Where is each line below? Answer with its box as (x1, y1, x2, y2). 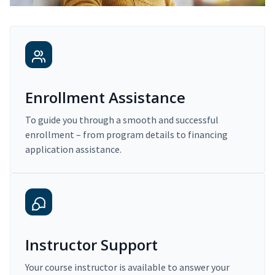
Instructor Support (25, 234, 158, 255)
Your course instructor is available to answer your (25, 261, 230, 274)
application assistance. (25, 143, 122, 156)
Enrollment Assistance (25, 87, 185, 108)
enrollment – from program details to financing (25, 128, 228, 141)
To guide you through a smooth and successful (25, 114, 219, 126)
